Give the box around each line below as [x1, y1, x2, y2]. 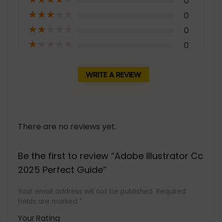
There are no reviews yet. [18, 121, 116, 132]
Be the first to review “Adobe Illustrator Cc [18, 150, 203, 162]
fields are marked [18, 197, 79, 206]
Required [156, 187, 186, 196]
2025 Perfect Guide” [18, 164, 107, 176]
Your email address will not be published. [18, 187, 154, 196]
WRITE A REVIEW [86, 69, 141, 80]
